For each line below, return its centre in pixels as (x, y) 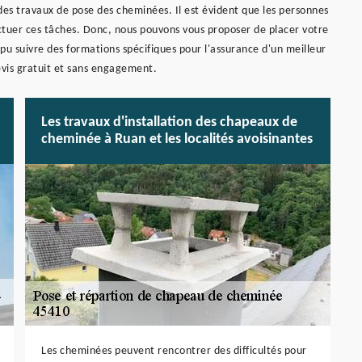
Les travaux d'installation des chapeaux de (169, 122)
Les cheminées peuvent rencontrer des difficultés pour (174, 351)
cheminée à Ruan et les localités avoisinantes (177, 139)
